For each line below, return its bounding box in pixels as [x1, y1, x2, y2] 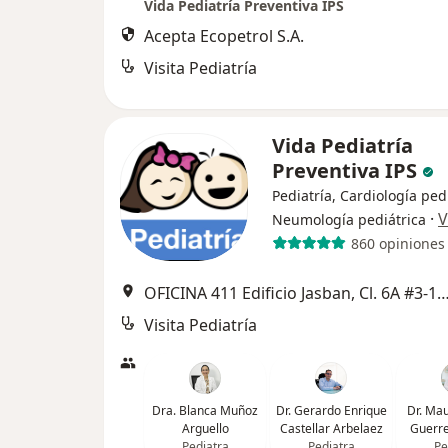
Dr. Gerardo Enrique [275, 402, 387, 419]
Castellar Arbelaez [279, 420, 383, 437]
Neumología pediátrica [272, 210, 426, 229]
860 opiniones [350, 233, 445, 253]
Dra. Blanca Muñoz [152, 402, 258, 419]
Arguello [181, 420, 229, 437]
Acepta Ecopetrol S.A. [144, 25, 304, 47]
